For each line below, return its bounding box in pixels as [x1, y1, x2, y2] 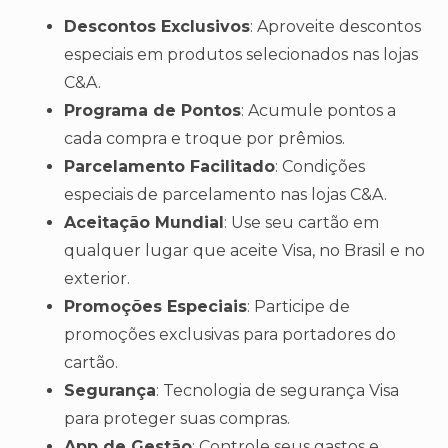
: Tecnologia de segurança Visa [156, 381, 399, 401]
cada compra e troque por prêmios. [64, 129, 345, 149]
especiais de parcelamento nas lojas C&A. [64, 185, 387, 205]
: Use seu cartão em [224, 213, 379, 233]
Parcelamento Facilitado [64, 157, 275, 177]
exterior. [64, 269, 130, 289]
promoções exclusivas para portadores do [64, 325, 396, 345]
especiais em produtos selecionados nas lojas [64, 45, 418, 65]
